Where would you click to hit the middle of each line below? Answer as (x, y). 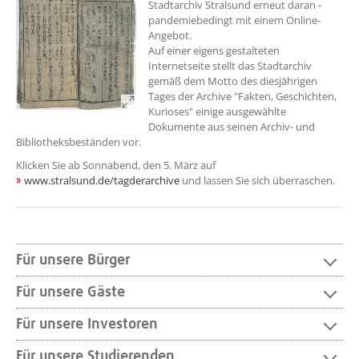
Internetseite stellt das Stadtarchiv (230, 66)
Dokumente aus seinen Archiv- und (232, 127)
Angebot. (170, 35)
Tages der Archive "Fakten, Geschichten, (242, 96)
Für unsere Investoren (87, 324)
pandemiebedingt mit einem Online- (234, 20)
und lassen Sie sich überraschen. (257, 180)
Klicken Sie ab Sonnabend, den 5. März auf (116, 165)
